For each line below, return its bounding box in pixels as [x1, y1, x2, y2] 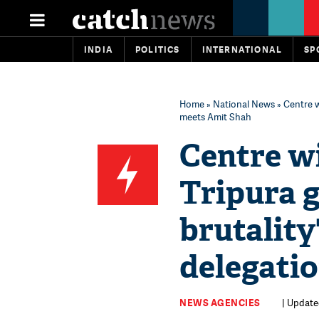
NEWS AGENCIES [179, 296, 261, 309]
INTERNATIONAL [202, 43, 283, 56]
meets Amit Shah [179, 110, 251, 123]
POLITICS [135, 43, 180, 56]
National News [213, 98, 275, 110]
